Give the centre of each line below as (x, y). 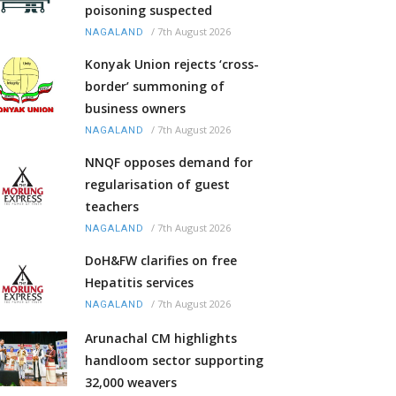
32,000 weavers (131, 383)
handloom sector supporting (174, 361)
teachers (112, 207)
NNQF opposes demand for (169, 163)
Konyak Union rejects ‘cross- (172, 65)
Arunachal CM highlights (161, 339)
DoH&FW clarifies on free (161, 261)
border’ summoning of (155, 87)
